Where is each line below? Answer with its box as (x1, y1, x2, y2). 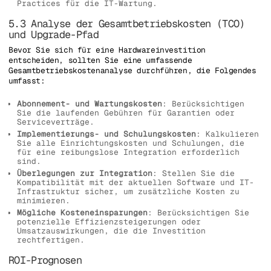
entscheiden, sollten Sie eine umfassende (8, 54, 192, 65)
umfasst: (8, 75, 45, 86)
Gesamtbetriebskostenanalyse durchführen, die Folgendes (8, 65, 256, 76)
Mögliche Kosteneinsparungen (17, 207, 148, 218)
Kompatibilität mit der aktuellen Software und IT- (17, 177, 254, 188)
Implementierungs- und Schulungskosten (17, 129, 196, 140)
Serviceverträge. (17, 117, 94, 128)
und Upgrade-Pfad (8, 27, 99, 41)
